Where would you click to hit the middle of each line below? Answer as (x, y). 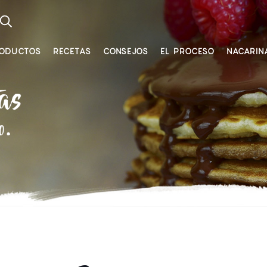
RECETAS (72, 52)
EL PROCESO (187, 52)
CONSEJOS (126, 52)
